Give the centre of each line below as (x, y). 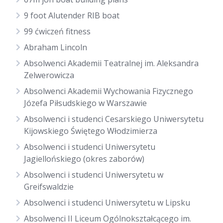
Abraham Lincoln (56, 47)
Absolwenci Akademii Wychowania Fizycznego (109, 91)
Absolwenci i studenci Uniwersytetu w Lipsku (107, 203)
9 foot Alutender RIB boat (72, 15)
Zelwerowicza (49, 75)
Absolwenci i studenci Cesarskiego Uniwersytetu (114, 119)
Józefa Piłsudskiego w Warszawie (85, 103)
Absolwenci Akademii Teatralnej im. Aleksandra (111, 63)
